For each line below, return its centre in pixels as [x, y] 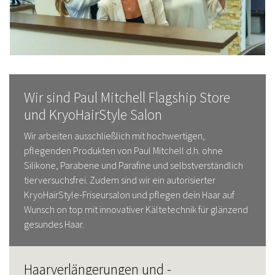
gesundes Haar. [54, 224]
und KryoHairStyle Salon [93, 114]
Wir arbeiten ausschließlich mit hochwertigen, [114, 135]
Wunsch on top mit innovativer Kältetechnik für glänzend [136, 209]
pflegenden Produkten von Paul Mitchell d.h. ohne [123, 150]
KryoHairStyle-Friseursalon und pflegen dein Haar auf [129, 194]
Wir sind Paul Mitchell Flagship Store [127, 97]
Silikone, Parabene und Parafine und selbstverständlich [134, 165]
